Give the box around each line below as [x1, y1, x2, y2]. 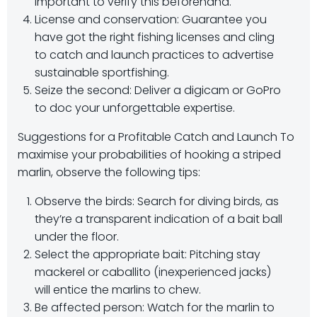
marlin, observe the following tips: [18, 164, 200, 180]
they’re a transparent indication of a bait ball [35, 211, 282, 227]
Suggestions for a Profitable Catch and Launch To [18, 129, 294, 145]
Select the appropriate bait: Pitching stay [35, 246, 260, 263]
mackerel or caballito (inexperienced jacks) [35, 264, 271, 280]
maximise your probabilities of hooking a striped [18, 146, 281, 163]
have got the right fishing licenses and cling [35, 29, 275, 45]
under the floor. [35, 229, 119, 245]
